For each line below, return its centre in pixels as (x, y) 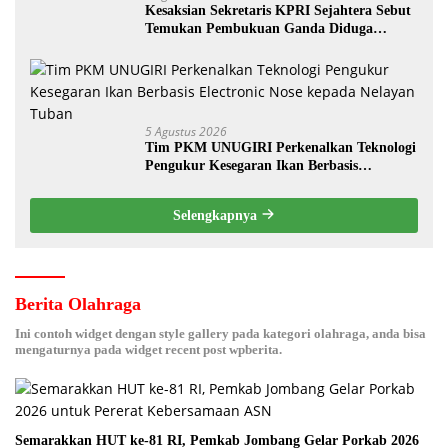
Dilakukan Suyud (198, 46)
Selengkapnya (217, 215)
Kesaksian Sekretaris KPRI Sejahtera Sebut (278, 10)
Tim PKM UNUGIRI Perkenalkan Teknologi (280, 147)
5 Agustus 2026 (186, 131)
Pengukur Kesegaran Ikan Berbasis (251, 165)
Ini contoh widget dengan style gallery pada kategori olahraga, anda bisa (220, 333)
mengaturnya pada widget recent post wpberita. (148, 349)
